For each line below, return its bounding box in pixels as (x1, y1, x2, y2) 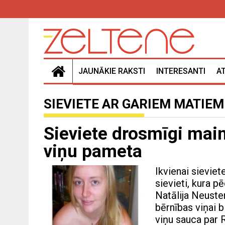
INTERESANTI (156, 66, 205, 76)
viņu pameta (44, 141, 142, 162)
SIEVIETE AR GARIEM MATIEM (44, 96, 224, 112)
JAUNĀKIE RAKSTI (78, 66, 145, 76)
